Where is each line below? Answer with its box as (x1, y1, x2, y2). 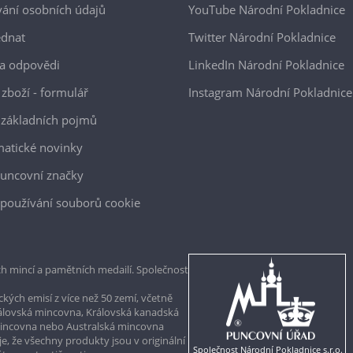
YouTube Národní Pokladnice (188, 2, 345, 17)
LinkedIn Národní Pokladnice (188, 57, 344, 72)
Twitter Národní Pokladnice (188, 29, 336, 45)
